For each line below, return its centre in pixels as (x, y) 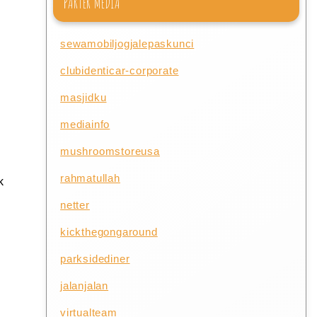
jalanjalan (85, 285)
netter (75, 204)
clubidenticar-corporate (120, 70)
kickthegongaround (109, 231)
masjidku (83, 97)
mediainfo (85, 124)
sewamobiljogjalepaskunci (127, 43)
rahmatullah (90, 178)
